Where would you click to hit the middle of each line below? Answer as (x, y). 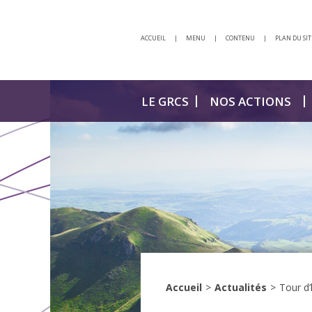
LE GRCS (165, 101)
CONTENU (240, 38)
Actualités (241, 287)
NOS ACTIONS (250, 101)
